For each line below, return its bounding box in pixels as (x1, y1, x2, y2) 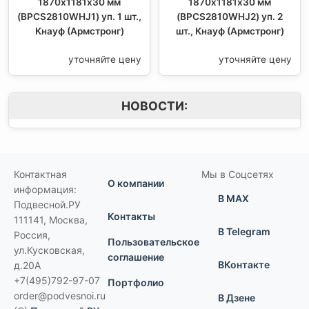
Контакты (108, 210, 155, 223)
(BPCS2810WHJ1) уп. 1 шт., (17, 11, 141, 23)
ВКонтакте (218, 259, 270, 271)
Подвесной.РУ (14, 199, 81, 211)
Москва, (49, 214, 88, 226)
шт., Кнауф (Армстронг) (175, 26, 284, 37)
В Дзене (218, 292, 255, 304)
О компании (108, 177, 164, 190)
